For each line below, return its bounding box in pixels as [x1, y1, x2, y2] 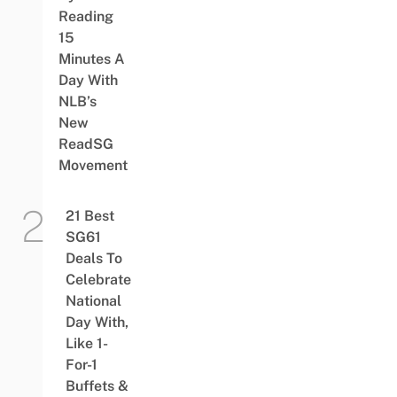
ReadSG [58, 136, 113, 153]
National [65, 292, 121, 310]
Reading [58, 8, 113, 26]
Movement [58, 157, 128, 175]
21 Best [65, 207, 114, 225]
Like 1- [65, 335, 108, 353]
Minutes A [58, 51, 125, 68]
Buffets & [65, 378, 128, 395]
